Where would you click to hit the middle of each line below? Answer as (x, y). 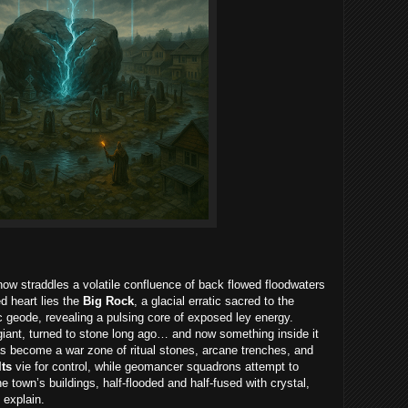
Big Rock (108, 301)
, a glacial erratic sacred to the (214, 301)
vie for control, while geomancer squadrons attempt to (155, 367)
